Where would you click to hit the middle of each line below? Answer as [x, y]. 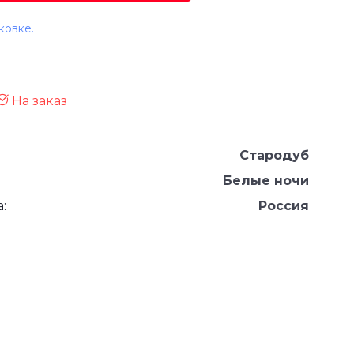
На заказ [38, 101]
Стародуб [274, 156]
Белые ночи [266, 181]
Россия [284, 206]
